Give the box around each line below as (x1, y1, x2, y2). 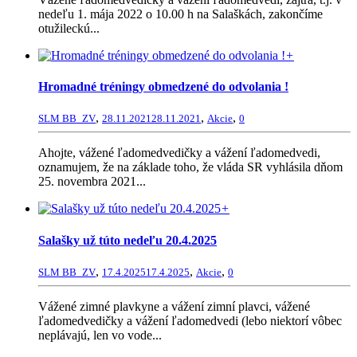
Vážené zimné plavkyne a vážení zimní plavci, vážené (38, 299, 310, 313)
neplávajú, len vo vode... (38, 328, 162, 342)
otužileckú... (38, 21, 100, 35)
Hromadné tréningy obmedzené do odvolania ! (38, 80, 288, 94)
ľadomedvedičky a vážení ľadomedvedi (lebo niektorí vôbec (38, 313, 342, 328)
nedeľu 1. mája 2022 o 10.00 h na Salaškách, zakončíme (38, 6, 323, 21)
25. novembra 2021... (38, 175, 146, 189)
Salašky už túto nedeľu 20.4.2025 (38, 233, 217, 247)
